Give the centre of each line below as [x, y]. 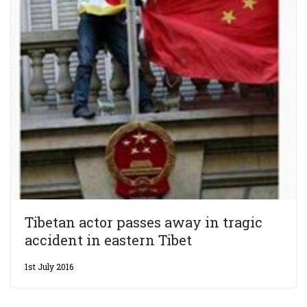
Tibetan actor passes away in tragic [144, 222]
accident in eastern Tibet [108, 240]
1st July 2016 [49, 267]
